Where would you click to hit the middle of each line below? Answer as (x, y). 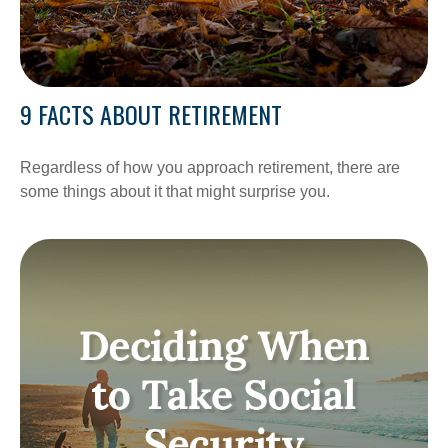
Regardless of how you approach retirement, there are (210, 167)
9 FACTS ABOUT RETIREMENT (151, 113)
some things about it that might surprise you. (175, 191)
